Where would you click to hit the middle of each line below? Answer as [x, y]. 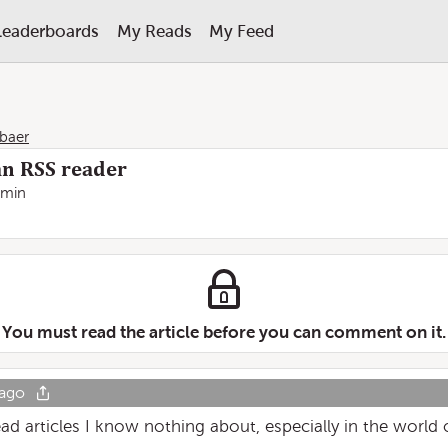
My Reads [154, 31]
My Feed [241, 31]
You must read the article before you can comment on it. [224, 332]
